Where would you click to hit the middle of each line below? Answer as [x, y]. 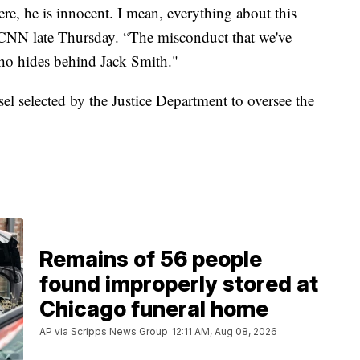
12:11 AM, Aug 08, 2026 [225, 331]
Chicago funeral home [154, 309]
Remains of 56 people [151, 259]
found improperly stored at [179, 284]
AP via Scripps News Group [104, 331]
